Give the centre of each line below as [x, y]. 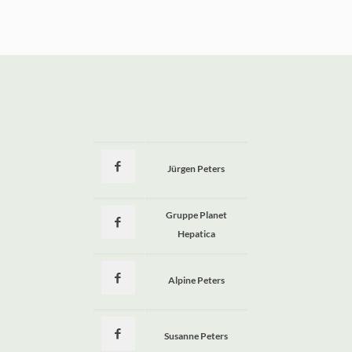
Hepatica [196, 233]
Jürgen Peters [196, 168]
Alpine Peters [196, 280]
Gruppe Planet [196, 214]
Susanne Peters [196, 335]
